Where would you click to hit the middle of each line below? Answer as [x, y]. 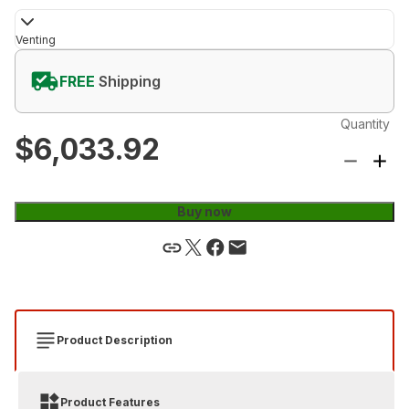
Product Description [115, 340]
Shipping [130, 81]
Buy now [204, 211]
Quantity [365, 123]
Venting [36, 39]
